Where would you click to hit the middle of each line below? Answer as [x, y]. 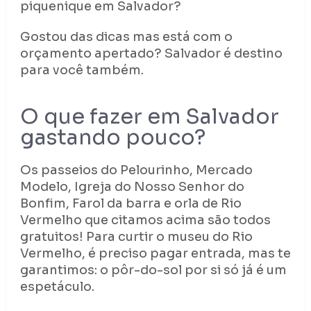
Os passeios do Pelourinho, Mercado [136, 170]
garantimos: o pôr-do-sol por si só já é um [153, 270]
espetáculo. [57, 287]
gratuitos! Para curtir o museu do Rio [136, 237]
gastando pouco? [112, 138]
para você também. [82, 70]
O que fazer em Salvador [149, 117]
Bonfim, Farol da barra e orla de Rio [131, 204]
